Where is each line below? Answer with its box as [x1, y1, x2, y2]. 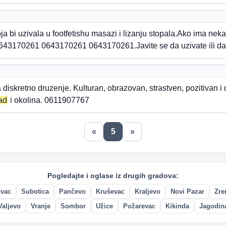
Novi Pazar [171, 188, 204, 195]
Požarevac [123, 202, 155, 210]
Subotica [21, 188, 49, 195]
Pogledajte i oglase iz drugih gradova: [47, 172, 179, 180]
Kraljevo [135, 188, 160, 195]
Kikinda [165, 202, 189, 210]
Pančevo [59, 188, 86, 195]
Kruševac [96, 188, 125, 195]
